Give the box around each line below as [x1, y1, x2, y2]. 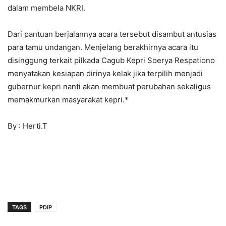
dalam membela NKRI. [8, 3, 85, 13]
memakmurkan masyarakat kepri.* [8, 94, 129, 104]
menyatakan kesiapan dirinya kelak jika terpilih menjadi [8, 68, 203, 78]
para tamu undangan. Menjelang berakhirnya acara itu [8, 42, 198, 52]
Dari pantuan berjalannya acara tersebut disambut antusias [8, 29, 216, 39]
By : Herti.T [8, 121, 47, 131]
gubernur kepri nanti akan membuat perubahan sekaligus [8, 81, 211, 91]
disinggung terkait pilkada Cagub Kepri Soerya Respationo [8, 55, 215, 65]
